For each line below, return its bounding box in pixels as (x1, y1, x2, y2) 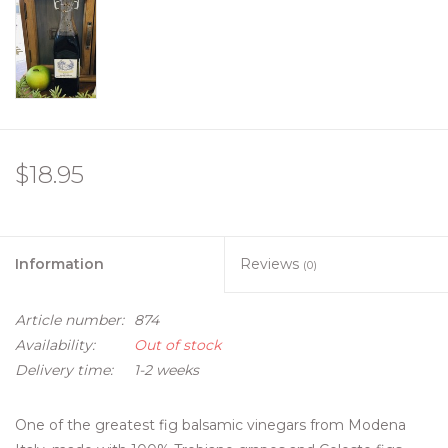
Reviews (240, 255, 303, 274)
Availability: (15, 336, 95, 355)
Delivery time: (15, 361, 113, 380)
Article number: (15, 311, 124, 330)
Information (15, 255, 104, 274)
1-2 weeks (134, 361, 199, 380)
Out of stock (134, 336, 221, 355)
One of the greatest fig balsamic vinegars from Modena (15, 416, 406, 435)
